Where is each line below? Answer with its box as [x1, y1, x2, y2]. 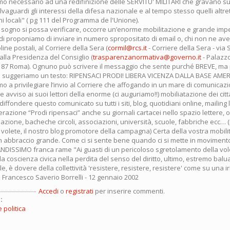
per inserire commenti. [93, 186, 165, 196]
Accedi [39, 186, 59, 196]
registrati [66, 186, 93, 196]
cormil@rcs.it [108, 43, 147, 52]
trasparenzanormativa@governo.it [93, 52, 201, 62]
